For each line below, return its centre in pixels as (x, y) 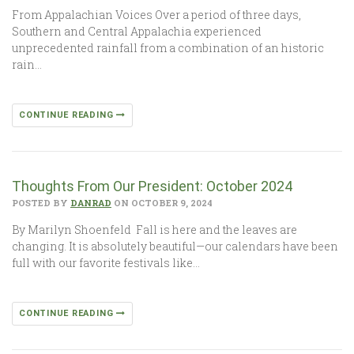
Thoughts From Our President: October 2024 (152, 186)
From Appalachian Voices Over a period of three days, (156, 14)
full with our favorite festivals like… (106, 262)
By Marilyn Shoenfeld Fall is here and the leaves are (154, 229)
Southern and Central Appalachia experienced (137, 31)
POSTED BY (41, 202)
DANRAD (91, 202)
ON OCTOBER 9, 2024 (162, 202)
